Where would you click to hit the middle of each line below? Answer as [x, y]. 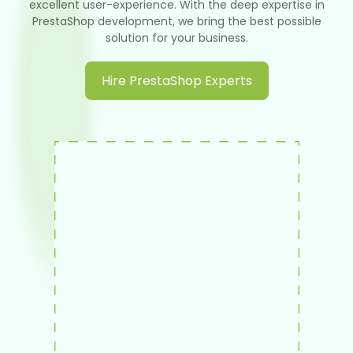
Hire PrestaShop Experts [176, 81]
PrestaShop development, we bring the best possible [176, 21]
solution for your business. [176, 38]
